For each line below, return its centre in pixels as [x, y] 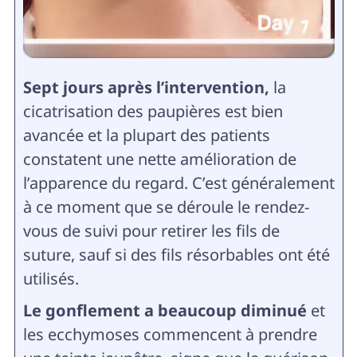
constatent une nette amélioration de [159, 159]
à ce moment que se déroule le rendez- [166, 207]
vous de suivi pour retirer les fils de [151, 231]
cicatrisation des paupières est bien [153, 112]
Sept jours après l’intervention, [146, 88]
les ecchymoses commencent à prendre [170, 335]
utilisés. [51, 279]
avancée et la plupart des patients [146, 135]
